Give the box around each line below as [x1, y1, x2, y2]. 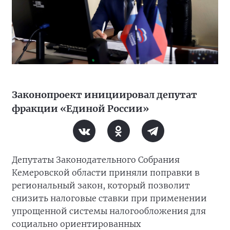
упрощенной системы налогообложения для [12, 206, 206, 217]
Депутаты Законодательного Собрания [12, 155, 180, 165]
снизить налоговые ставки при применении [12, 193, 207, 204]
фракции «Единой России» [12, 103, 149, 115]
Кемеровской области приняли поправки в [12, 167, 200, 178]
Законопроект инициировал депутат [12, 89, 197, 101]
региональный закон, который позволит [12, 180, 190, 191]
